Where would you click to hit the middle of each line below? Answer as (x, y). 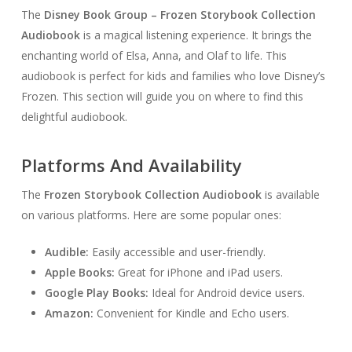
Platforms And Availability (131, 165)
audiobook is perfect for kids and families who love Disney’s (173, 76)
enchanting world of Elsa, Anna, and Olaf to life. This (154, 56)
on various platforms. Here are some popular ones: (151, 215)
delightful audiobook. (74, 117)
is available (290, 195)
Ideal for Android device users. (226, 293)
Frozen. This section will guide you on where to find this (162, 97)
